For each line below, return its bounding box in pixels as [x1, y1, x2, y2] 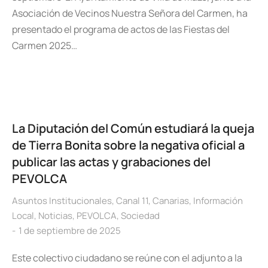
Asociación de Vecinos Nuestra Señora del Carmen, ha [12, 7, 248, 20]
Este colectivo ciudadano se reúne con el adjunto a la [12, 251, 242, 264]
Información [193, 194, 243, 207]
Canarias [153, 194, 189, 207]
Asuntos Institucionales [12, 194, 112, 207]
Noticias [38, 209, 72, 222]
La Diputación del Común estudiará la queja [12, 120, 254, 136]
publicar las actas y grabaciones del [12, 154, 211, 170]
